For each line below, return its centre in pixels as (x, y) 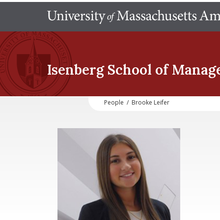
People (114, 102)
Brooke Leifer (151, 102)
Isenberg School (99, 70)
